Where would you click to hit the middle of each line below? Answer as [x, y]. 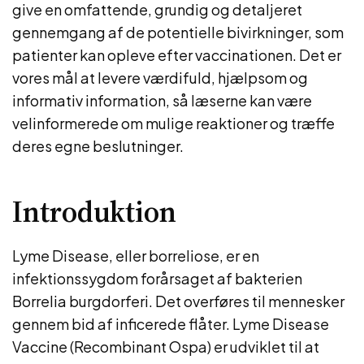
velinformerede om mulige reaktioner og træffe [173, 123]
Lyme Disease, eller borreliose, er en [136, 256]
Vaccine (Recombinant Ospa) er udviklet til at [166, 347]
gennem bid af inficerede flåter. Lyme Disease [171, 324]
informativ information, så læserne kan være [162, 100]
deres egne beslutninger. [98, 146]
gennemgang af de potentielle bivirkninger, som [178, 32]
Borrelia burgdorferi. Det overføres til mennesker [178, 301]
